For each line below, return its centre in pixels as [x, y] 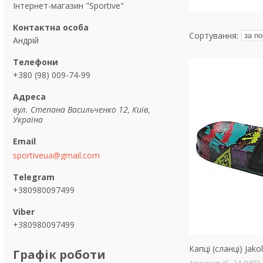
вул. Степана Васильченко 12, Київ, [82, 109]
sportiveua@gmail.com [56, 155]
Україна [28, 119]
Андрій [26, 40]
